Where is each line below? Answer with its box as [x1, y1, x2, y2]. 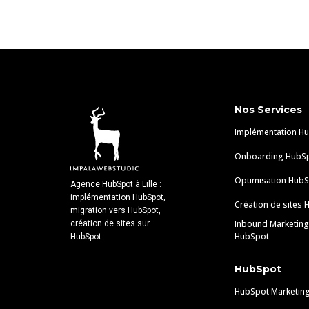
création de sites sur [70, 219, 150, 228]
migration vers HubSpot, [70, 206, 161, 215]
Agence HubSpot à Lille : [70, 179, 161, 189]
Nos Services [235, 103, 302, 116]
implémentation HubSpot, [70, 192, 166, 202]
